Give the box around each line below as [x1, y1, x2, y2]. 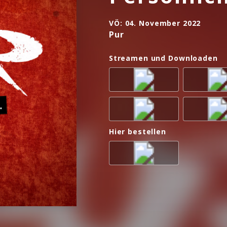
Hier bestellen [109, 127, 166, 137]
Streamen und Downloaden [109, 53, 218, 63]
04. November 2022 [125, 18, 201, 28]
